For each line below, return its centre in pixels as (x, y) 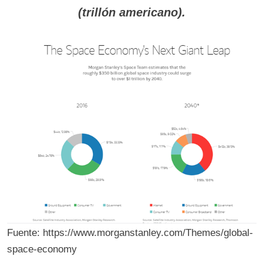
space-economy (42, 249)
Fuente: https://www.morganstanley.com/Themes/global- (130, 233)
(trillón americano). (131, 13)
